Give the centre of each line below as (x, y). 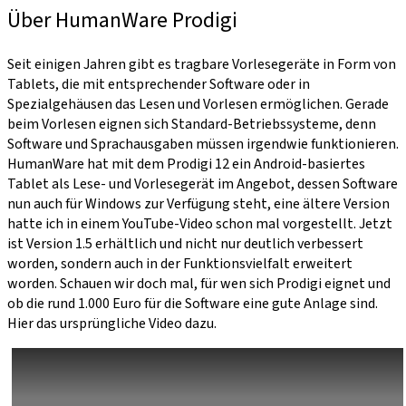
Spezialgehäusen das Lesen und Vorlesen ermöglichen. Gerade (198, 104)
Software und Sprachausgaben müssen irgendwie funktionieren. (203, 144)
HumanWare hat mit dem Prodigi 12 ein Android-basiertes (186, 164)
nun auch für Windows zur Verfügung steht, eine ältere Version (198, 203)
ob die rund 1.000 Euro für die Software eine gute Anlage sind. (193, 303)
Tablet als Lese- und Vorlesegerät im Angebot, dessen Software (203, 184)
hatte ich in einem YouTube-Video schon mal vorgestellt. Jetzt (200, 223)
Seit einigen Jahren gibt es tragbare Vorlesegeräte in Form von (202, 64)
